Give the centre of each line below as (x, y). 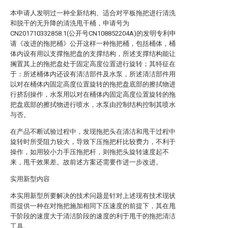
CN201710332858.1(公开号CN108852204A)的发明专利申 (93, 33)
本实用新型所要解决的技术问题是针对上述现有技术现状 (93, 196)
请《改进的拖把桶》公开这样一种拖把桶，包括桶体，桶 (93, 44)
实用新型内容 (30, 179)
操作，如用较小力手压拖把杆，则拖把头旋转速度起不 (90, 152)
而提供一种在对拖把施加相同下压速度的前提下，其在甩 (93, 206)
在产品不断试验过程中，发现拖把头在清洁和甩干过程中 (93, 132)
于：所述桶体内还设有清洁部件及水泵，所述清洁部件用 (93, 74)
